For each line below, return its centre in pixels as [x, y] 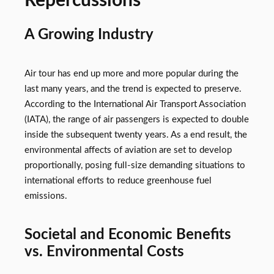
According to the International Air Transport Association [135, 105]
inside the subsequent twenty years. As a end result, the [136, 135]
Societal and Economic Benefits [128, 235]
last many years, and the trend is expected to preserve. [133, 89]
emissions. [46, 196]
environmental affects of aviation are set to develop [128, 150]
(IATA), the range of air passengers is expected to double [137, 120]
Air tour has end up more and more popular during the [131, 74]
